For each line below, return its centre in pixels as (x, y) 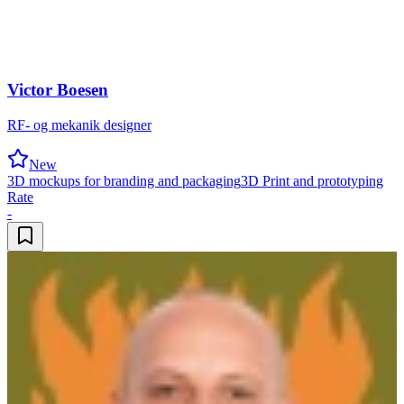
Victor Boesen (58, 90)
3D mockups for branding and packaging (124, 180)
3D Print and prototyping (312, 180)
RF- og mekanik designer (79, 124)
